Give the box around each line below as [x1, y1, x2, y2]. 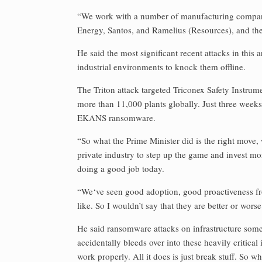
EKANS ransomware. [77, 112, 156, 123]
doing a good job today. [77, 163, 164, 174]
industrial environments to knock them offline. [77, 61, 246, 73]
